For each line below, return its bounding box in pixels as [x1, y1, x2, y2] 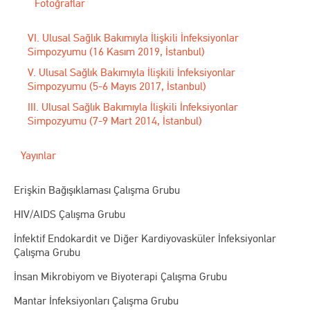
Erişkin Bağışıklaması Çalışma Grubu [14, 183, 180, 197]
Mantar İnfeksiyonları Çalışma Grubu [14, 293, 179, 307]
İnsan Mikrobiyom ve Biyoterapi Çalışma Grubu [14, 269, 227, 283]
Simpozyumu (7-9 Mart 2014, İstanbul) [28, 113, 202, 127]
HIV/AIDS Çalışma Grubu [14, 207, 125, 221]
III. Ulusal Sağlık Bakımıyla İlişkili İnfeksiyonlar [28, 100, 238, 113]
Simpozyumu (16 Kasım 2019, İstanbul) [28, 44, 205, 58]
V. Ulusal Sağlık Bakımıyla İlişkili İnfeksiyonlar [28, 65, 235, 79]
